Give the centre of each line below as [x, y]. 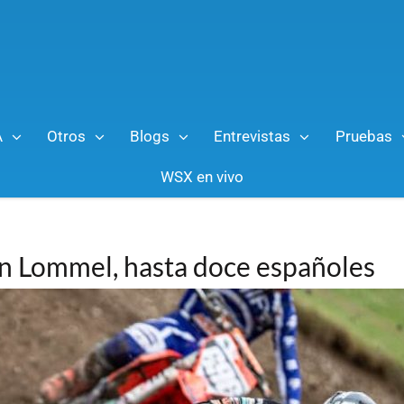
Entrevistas [252, 136]
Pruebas [363, 136]
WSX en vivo [202, 176]
